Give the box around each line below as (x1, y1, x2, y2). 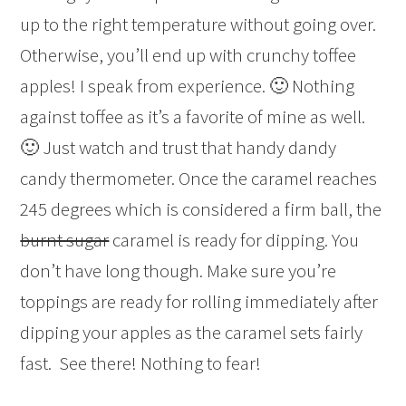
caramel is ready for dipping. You (109, 227, 360, 253)
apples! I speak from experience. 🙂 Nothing (20, 73, 355, 99)
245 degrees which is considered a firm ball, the (20, 197, 382, 222)
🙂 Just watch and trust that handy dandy (20, 135, 337, 160)
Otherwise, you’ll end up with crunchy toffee (20, 43, 357, 68)
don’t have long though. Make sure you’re (20, 258, 337, 284)
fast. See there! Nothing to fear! (20, 351, 262, 376)
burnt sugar (20, 227, 110, 253)
